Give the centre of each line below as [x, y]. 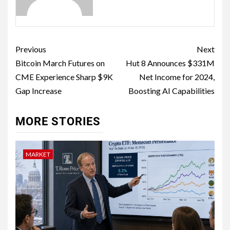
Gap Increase [39, 91]
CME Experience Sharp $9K [64, 77]
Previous [31, 49]
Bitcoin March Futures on [60, 63]
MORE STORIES [58, 122]
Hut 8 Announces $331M [170, 63]
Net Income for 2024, [177, 77]
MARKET [38, 155]
